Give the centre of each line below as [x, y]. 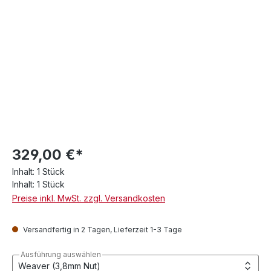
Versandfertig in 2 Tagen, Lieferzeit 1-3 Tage [102, 230]
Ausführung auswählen [61, 254]
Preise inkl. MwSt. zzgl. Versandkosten [89, 198]
